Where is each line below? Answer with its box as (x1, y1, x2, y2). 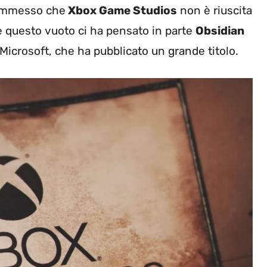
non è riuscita (177, 3, 252, 17)
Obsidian (195, 23, 244, 38)
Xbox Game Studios (66, 3, 177, 17)
